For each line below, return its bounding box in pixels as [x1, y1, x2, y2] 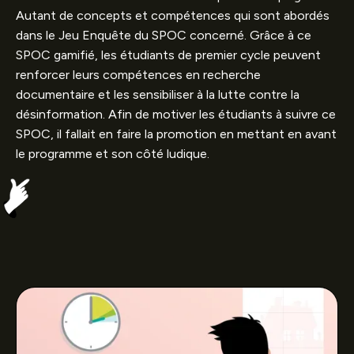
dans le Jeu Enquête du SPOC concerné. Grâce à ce [16, 27, 311, 43]
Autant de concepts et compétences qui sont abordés [16, 7, 330, 23]
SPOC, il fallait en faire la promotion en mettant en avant [16, 126, 337, 141]
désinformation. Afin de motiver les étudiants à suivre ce [16, 106, 336, 122]
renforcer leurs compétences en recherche [16, 66, 261, 82]
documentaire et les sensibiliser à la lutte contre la [16, 86, 299, 102]
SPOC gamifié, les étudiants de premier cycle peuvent [16, 47, 321, 62]
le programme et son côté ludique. [16, 145, 209, 161]
